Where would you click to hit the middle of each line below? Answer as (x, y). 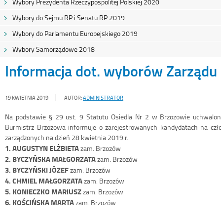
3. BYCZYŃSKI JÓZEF (37, 170)
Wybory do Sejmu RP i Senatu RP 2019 (69, 18)
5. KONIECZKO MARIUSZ (44, 192)
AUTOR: (73, 98)
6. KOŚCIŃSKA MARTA (39, 203)
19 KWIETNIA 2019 (27, 98)
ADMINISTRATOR (103, 98)
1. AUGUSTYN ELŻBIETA (43, 148)
